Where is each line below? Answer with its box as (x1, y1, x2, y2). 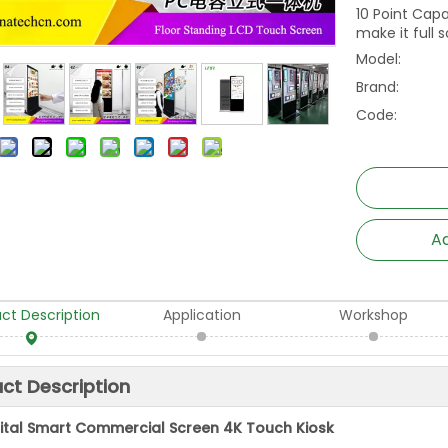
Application (163, 305, 242, 325)
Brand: (356, 77, 399, 97)
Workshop (339, 305, 409, 325)
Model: (356, 49, 401, 69)
